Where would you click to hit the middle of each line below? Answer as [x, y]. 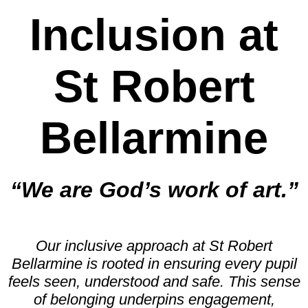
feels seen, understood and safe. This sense [154, 281]
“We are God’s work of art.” [154, 189]
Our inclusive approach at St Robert [154, 245]
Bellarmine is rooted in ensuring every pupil [154, 263]
